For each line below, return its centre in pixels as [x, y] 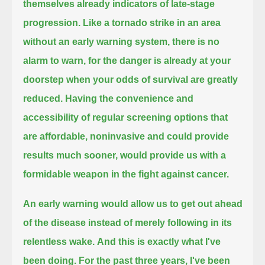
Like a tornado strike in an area [152, 22]
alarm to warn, [55, 60]
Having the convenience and [130, 98]
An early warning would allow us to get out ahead [133, 203]
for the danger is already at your [160, 60]
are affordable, [56, 136]
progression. [52, 22]
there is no [196, 41]
